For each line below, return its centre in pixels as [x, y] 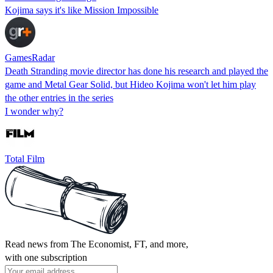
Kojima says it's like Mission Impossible [82, 10]
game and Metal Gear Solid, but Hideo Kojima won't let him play [130, 84]
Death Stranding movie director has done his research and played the [136, 71]
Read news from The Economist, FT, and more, [97, 244]
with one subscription [46, 257]
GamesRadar [30, 57]
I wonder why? [34, 111]
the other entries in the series [59, 97]
